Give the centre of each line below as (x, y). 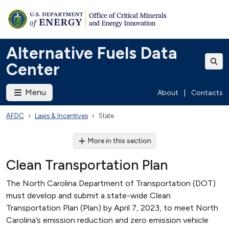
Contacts (207, 93)
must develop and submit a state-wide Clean (88, 196)
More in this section (120, 141)
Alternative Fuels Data (92, 53)
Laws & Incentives (61, 116)
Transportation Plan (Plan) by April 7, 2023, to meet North (112, 208)
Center (33, 70)
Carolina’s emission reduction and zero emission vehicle (107, 220)
